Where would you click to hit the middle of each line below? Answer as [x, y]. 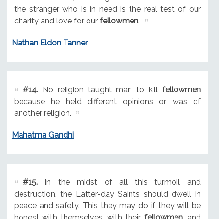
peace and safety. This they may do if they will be [107, 205]
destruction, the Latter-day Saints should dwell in [107, 194]
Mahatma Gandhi [43, 135]
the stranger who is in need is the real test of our [107, 9]
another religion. [43, 113]
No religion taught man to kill [100, 90]
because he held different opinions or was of [107, 102]
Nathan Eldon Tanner [49, 43]
